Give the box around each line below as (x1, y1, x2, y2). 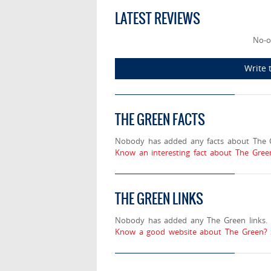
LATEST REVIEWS (115, 8, 200, 29)
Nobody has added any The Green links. (115, 215, 267, 226)
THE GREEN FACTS (115, 109, 205, 130)
